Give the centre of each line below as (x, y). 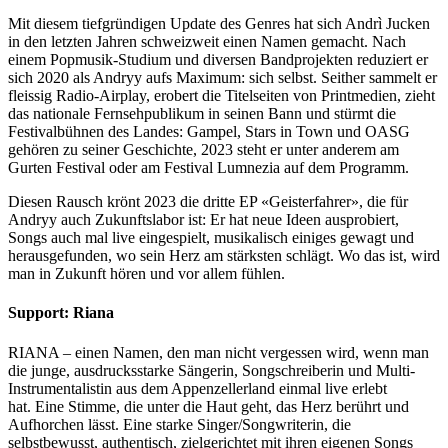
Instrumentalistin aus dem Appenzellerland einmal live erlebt (197, 388)
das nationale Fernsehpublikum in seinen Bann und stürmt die (202, 114)
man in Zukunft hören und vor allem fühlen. (146, 274)
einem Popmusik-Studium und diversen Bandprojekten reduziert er (218, 60)
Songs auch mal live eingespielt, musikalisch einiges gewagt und (211, 238)
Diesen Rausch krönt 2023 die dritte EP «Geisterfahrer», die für (208, 202)
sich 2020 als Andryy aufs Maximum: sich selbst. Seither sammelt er (222, 78)
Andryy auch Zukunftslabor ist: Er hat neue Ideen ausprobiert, (203, 220)
